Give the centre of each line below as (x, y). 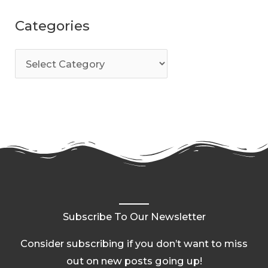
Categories (53, 25)
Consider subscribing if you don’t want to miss (134, 243)
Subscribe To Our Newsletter (134, 216)
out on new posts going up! (134, 261)
